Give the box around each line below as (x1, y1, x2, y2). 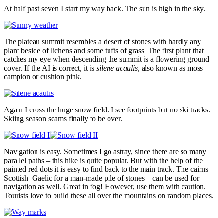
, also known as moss (138, 64, 203, 73)
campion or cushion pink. (4, 73, 82, 81)
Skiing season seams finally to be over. (4, 114, 122, 123)
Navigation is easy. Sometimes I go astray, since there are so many (4, 147, 206, 156)
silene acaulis (96, 64, 138, 73)
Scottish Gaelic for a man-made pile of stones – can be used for (4, 174, 199, 182)
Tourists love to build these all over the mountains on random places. (4, 191, 214, 200)
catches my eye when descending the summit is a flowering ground (4, 55, 209, 64)
